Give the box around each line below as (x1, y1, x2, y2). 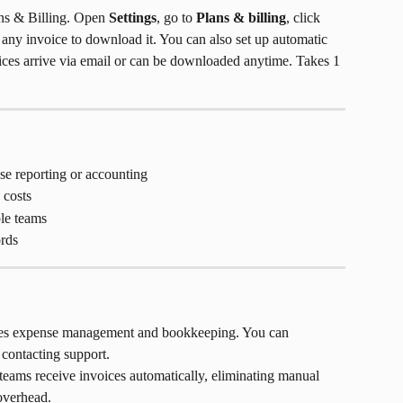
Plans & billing (196, 10, 286, 25)
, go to (157, 10, 196, 25)
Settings (109, 10, 157, 25)
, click (286, 10, 324, 25)
